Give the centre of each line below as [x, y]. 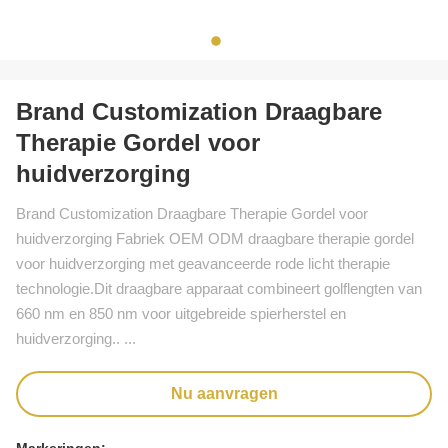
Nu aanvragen [224, 393]
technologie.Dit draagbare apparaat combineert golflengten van [219, 288]
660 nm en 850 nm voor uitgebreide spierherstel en [181, 313]
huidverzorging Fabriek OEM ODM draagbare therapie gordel [215, 238]
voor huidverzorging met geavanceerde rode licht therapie [203, 263]
